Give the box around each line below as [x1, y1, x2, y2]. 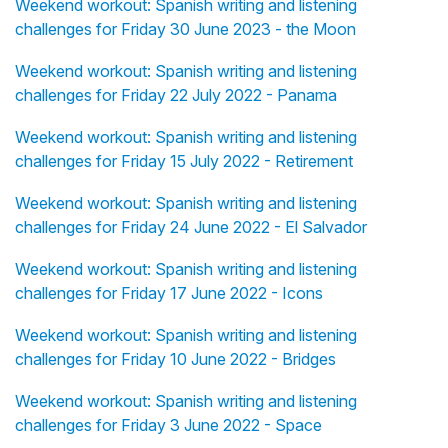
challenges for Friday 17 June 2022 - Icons [15, 283, 323, 304]
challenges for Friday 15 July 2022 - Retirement [15, 151, 353, 172]
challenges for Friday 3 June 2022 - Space [15, 415, 322, 436]
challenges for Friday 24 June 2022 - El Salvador [15, 217, 367, 238]
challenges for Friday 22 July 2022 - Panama [15, 85, 337, 106]
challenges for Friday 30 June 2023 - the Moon [15, 19, 356, 40]
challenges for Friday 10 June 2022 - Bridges [15, 349, 336, 370]
